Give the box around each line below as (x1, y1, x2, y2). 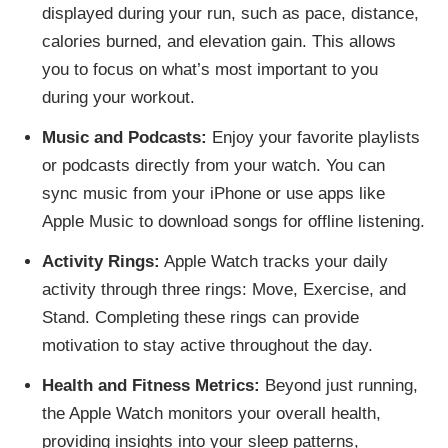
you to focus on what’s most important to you (41, 59, 378, 79)
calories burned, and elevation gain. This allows (41, 31, 396, 51)
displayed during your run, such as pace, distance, (41, 3, 419, 23)
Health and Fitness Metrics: (41, 375, 260, 395)
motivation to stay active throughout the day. (41, 335, 373, 355)
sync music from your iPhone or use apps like (41, 183, 385, 203)
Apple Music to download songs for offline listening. (41, 211, 425, 231)
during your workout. (41, 87, 195, 107)
